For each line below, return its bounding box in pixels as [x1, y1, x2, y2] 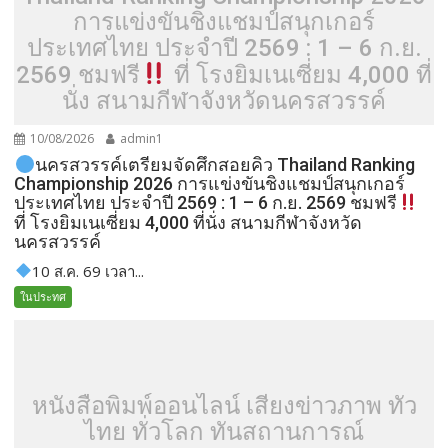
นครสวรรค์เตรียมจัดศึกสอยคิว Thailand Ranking [34, 154, 415, 176]
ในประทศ [20, 288, 67, 304]
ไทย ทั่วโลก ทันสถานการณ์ [84, 418, 364, 446]
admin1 [117, 130, 164, 148]
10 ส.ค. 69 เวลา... [31, 260, 144, 281]
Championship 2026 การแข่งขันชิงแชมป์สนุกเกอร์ [14, 173, 406, 195]
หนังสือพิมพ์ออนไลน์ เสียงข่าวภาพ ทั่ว [31, 392, 417, 420]
